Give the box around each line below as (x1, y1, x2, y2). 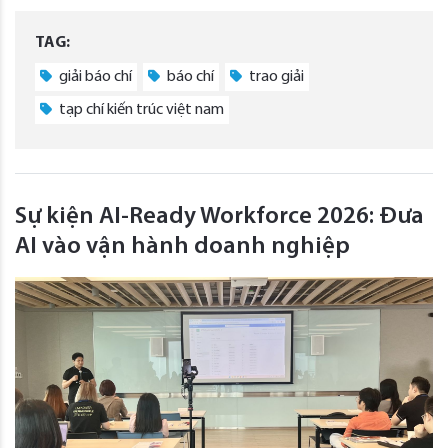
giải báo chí (56, 68, 132, 85)
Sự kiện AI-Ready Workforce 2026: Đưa (15, 204, 424, 229)
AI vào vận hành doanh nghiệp (15, 234, 350, 259)
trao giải (246, 68, 304, 85)
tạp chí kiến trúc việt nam (56, 101, 224, 118)
